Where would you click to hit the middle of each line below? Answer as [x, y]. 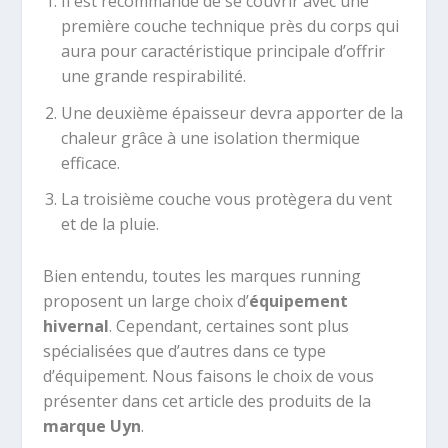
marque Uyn [91, 426]
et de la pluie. [109, 223]
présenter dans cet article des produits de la [206, 401]
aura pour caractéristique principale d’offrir [222, 51]
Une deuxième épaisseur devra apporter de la [231, 112]
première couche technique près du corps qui [229, 26]
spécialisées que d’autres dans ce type [184, 351]
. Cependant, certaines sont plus [228, 326]
